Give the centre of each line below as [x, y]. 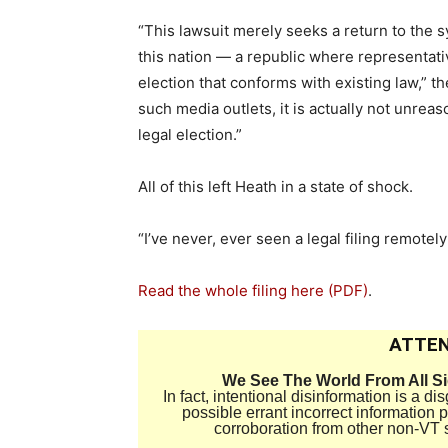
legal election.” [190, 134]
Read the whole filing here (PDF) [253, 290]
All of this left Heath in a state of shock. [275, 186]
